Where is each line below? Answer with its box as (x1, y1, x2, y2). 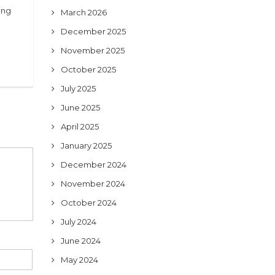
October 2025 (60, 64, 116, 74)
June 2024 (60, 236, 101, 246)
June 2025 (60, 103, 100, 112)
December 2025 (60, 26, 126, 36)
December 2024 (60, 160, 126, 169)
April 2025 (60, 122, 99, 131)
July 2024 (60, 217, 96, 227)
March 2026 (60, 7, 107, 17)
